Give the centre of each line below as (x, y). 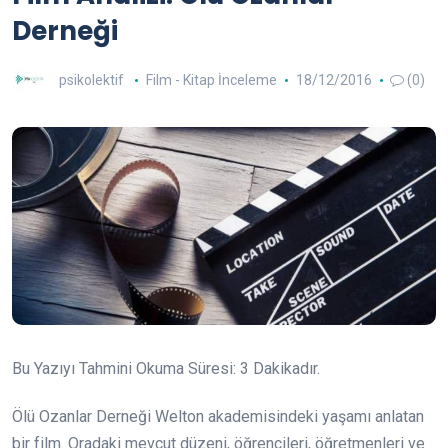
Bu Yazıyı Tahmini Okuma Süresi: (126, 369)
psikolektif (91, 80)
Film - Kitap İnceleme (211, 80)
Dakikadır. (286, 369)
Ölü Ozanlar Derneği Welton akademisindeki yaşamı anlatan (218, 417)
